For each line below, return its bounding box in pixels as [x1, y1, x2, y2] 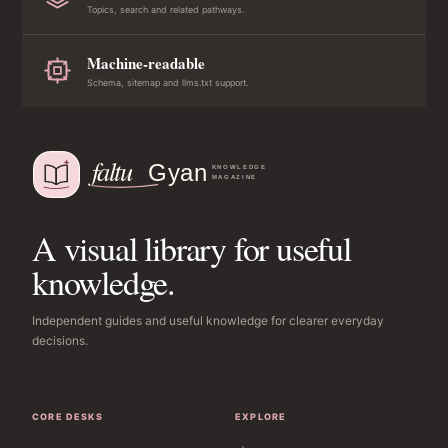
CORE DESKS [32, 410, 103, 422]
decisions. [32, 332, 88, 348]
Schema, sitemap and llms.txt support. [87, 76, 248, 88]
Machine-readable [87, 51, 205, 74]
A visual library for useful [32, 224, 351, 271]
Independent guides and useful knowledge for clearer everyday [32, 312, 384, 328]
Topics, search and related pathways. [87, 3, 244, 15]
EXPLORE [235, 410, 287, 422]
